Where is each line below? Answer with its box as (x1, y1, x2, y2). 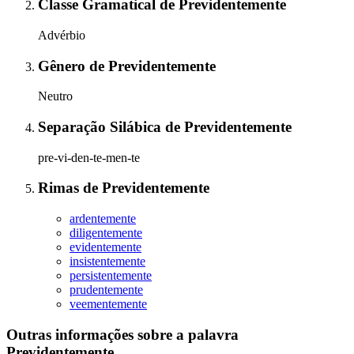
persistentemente (70, 269, 152, 283)
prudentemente (70, 283, 143, 297)
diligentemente (70, 226, 142, 240)
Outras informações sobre (6, 326, 176, 343)
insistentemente (70, 254, 145, 269)
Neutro (38, 89, 73, 104)
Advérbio (38, 28, 85, 42)
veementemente (70, 297, 147, 311)
